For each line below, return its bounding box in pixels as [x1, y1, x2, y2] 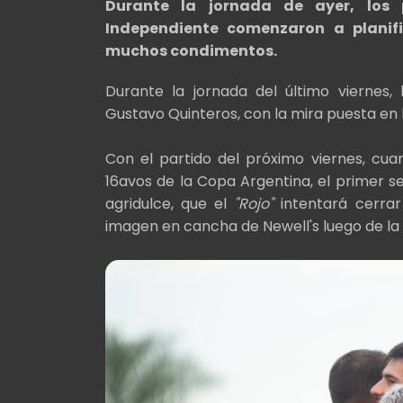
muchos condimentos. [105, 40, 277, 61]
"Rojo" [234, 193, 274, 214]
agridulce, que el [105, 193, 235, 214]
